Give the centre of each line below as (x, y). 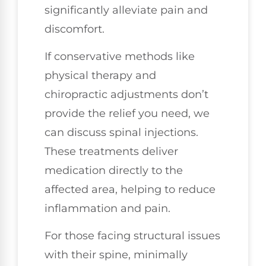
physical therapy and (100, 76)
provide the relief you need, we (127, 114)
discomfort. (75, 29)
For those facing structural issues (132, 236)
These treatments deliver (111, 152)
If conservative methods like (120, 57)
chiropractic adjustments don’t (126, 95)
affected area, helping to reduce (130, 190)
